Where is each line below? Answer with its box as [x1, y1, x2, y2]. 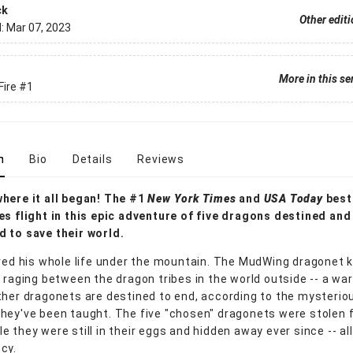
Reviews [137, 153, 185, 165]
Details [72, 153, 113, 165]
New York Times [147, 192, 240, 205]
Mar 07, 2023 [6, 21, 71, 35]
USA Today [263, 192, 326, 205]
